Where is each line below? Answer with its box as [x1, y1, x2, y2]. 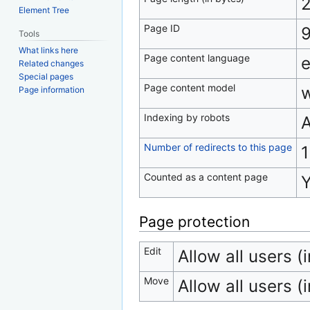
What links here [19, 45, 79, 56]
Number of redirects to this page [143, 141, 292, 153]
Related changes [19, 58, 84, 69]
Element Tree [19, 4, 70, 15]
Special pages [19, 71, 74, 82]
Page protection [139, 213, 250, 230]
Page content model [143, 82, 235, 93]
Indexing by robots [143, 111, 230, 123]
